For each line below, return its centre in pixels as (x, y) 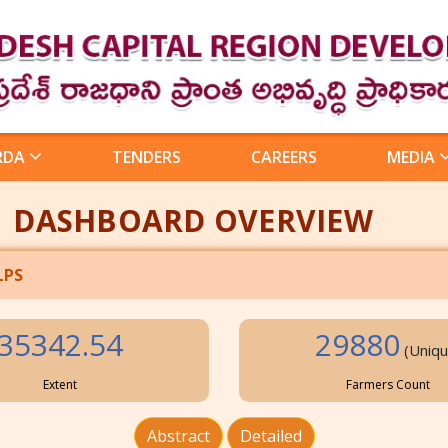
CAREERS (284, 157)
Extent (59, 385)
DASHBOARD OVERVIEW (193, 221)
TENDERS (146, 157)
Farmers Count (388, 385)
